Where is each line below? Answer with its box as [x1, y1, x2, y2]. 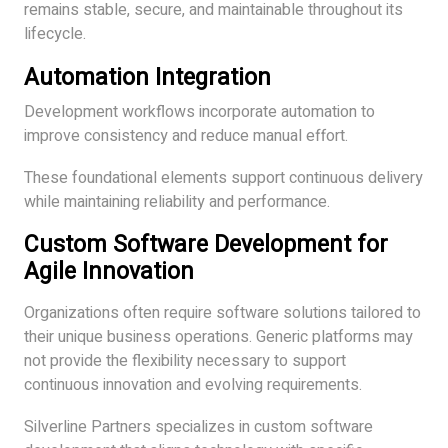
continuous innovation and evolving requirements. [24, 372, 362, 397]
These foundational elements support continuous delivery [24, 165, 423, 190]
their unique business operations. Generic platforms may [24, 324, 413, 349]
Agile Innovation [24, 254, 194, 289]
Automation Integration [24, 59, 271, 95]
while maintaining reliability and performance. [24, 189, 330, 214]
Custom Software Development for [24, 227, 388, 262]
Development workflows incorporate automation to [24, 99, 375, 124]
